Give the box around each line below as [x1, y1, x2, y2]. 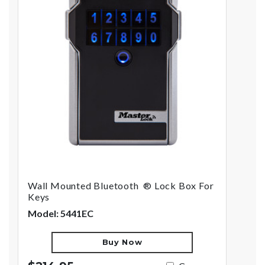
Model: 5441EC [28, 208, 93, 219]
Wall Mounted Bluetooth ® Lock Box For [28, 180, 214, 192]
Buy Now [102, 238, 143, 247]
